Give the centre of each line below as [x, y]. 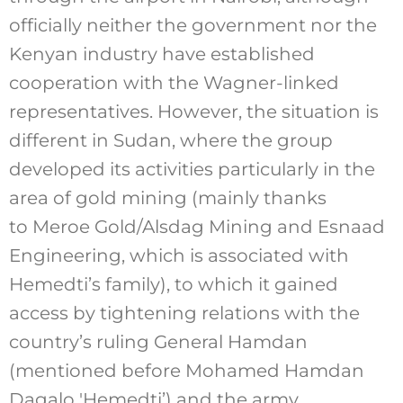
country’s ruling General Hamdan [158, 341]
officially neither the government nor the [193, 25]
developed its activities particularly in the [192, 169]
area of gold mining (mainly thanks [167, 197]
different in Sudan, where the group [170, 140]
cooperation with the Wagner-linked [174, 82]
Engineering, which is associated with [179, 255]
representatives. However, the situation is [193, 111]
